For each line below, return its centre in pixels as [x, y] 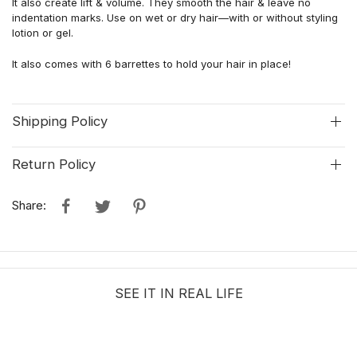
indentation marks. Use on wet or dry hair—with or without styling [175, 17]
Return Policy [54, 164]
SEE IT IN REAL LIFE [178, 293]
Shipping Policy [60, 121]
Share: [29, 205]
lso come [50, 63]
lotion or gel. [43, 32]
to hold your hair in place [224, 63]
